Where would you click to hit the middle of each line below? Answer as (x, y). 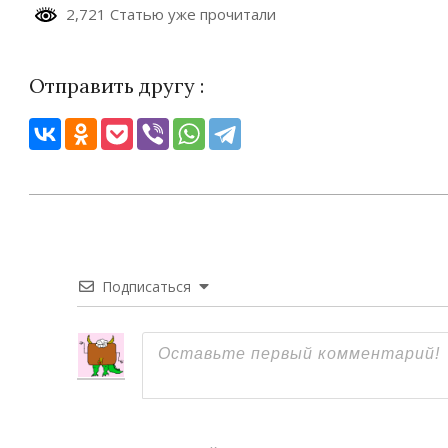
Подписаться (146, 286)
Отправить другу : (116, 85)
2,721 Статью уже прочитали (167, 14)
